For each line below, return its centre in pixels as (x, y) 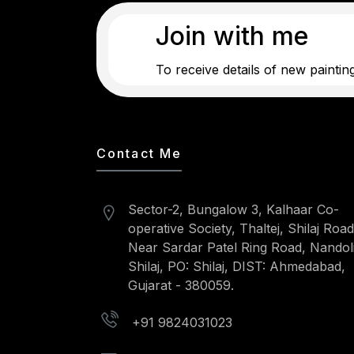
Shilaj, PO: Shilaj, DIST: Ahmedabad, (237, 266)
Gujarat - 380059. (181, 285)
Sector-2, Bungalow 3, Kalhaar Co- (233, 209)
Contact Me (139, 153)
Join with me (232, 36)
